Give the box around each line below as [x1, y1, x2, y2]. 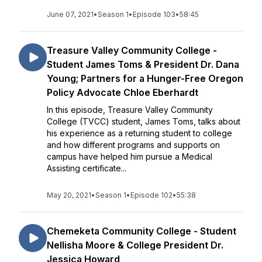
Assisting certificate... [47, 163, 126, 173]
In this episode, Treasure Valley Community [47, 105, 213, 115]
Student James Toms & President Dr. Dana [47, 58, 239, 70]
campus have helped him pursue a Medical [47, 151, 212, 161]
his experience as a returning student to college [47, 128, 232, 138]
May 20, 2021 [47, 191, 91, 199]
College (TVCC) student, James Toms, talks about [47, 116, 240, 126]
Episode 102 [130, 191, 173, 199]
